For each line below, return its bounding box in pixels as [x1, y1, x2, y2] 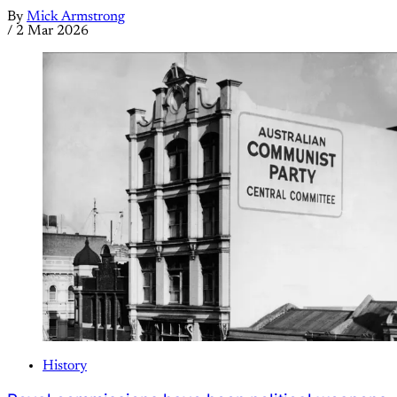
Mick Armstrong [27, 10, 125, 25]
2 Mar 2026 [16, 24, 89, 39]
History [43, 359, 87, 374]
